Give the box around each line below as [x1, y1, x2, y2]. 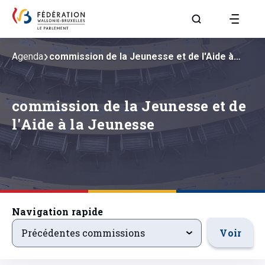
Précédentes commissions [21, 227, 145, 239]
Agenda [12, 51, 43, 62]
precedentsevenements [11, 219, 123, 231]
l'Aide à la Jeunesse [12, 115, 154, 134]
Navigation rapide [12, 205, 104, 218]
